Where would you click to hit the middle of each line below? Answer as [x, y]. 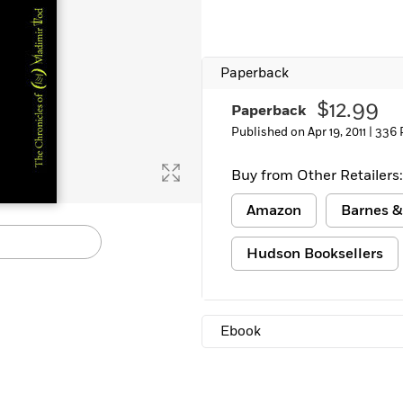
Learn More [66, 14]
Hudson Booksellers [315, 254]
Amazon [274, 210]
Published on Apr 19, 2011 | [303, 132]
